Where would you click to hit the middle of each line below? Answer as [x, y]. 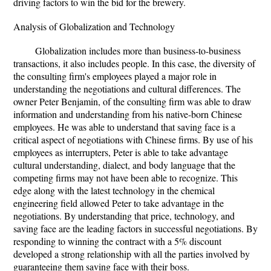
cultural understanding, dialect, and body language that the [124, 165]
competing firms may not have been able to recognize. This [126, 178]
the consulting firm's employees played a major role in [115, 76]
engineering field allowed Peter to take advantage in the [119, 203]
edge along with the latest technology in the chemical [114, 190]
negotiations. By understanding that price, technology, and [124, 216]
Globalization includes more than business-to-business [138, 51]
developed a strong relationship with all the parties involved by [132, 254]
